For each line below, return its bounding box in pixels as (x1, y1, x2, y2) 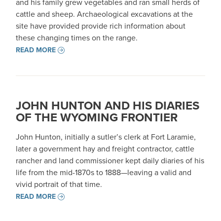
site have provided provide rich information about (16, 20, 185, 32)
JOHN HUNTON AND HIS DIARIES (16, 97, 199, 114)
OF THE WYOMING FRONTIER (16, 109, 178, 126)
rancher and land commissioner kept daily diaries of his (16, 155, 204, 166)
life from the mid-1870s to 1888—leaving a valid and (16, 167, 191, 178)
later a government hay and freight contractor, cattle (16, 143, 194, 154)
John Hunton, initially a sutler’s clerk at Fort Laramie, (16, 131, 196, 143)
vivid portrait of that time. (16, 179, 104, 190)
